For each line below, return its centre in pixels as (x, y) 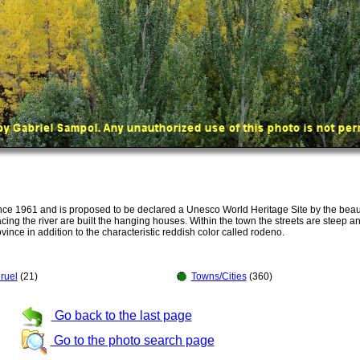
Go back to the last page (121, 315)
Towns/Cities (219, 277)
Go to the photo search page (132, 340)
